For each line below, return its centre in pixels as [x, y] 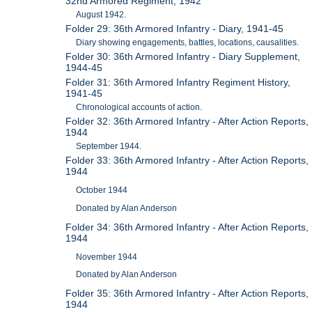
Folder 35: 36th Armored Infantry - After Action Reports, [187, 294]
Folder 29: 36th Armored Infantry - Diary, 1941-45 [175, 29]
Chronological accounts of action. [139, 108]
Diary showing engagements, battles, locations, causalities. [188, 43]
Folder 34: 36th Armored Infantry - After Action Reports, [187, 227]
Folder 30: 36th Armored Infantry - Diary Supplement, [183, 57]
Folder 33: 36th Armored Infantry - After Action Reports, [187, 161]
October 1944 [102, 190]
